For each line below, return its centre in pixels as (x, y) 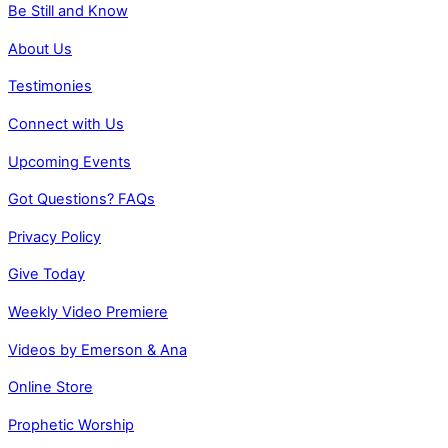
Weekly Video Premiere (88, 312)
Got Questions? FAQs (81, 199)
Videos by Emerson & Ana (97, 349)
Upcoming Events (69, 161)
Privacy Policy (54, 236)
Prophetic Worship (71, 424)
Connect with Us (66, 124)
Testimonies (50, 86)
